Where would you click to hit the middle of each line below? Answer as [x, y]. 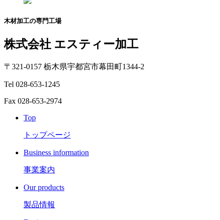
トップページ [47, 135]
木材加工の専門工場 [33, 21]
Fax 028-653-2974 [33, 101]
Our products [44, 187]
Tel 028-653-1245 [32, 84]
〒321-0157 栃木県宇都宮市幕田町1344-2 [74, 66]
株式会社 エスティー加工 [71, 44]
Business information [56, 152]
